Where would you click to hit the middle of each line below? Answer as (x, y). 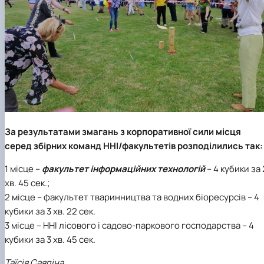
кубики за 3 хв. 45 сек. (50, 239)
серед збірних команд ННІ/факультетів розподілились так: (134, 146)
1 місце (19, 169)
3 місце (20, 225)
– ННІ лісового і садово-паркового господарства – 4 (144, 225)
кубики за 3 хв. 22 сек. (50, 211)
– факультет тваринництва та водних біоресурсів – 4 (148, 197)
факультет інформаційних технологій (123, 169)
